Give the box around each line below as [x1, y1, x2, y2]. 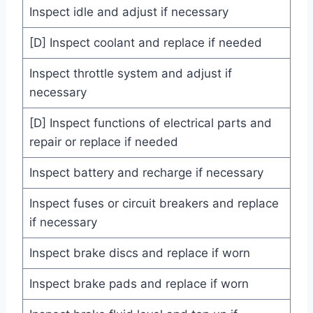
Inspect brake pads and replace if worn [29, 277, 249, 291]
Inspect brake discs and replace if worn [29, 246, 250, 261]
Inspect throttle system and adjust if [29, 66, 232, 81]
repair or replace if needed [29, 135, 178, 150]
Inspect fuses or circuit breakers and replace [29, 196, 279, 211]
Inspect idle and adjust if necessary [29, 5, 228, 20]
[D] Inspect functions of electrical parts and [29, 116, 272, 131]
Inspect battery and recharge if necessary [29, 166, 263, 180]
